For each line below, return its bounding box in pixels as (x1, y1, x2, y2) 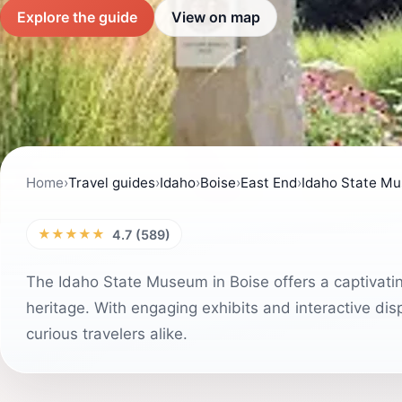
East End (240, 174, 297, 191)
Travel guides (68, 174, 155, 191)
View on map (171, 7, 260, 26)
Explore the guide (17, 7, 137, 26)
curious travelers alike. (26, 325, 188, 343)
